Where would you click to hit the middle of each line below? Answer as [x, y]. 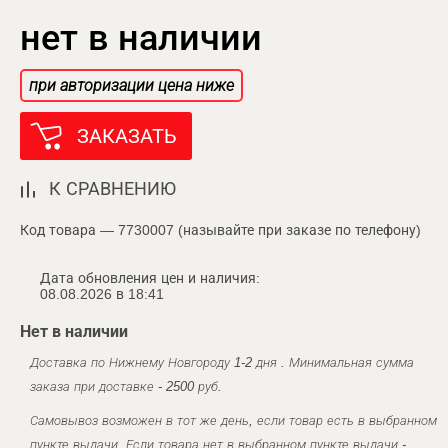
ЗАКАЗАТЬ [127, 136]
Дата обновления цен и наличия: [150, 278]
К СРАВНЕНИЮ [112, 189]
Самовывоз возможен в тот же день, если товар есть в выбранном [233, 420]
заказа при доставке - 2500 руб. [126, 386]
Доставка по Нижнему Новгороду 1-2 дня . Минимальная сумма [222, 362]
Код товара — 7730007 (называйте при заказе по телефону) [220, 230]
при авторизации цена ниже [131, 85]
